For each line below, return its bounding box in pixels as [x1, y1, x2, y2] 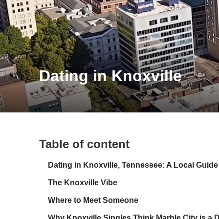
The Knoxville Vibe [48, 178, 117, 187]
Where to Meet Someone [48, 196, 138, 205]
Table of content [39, 137, 130, 151]
